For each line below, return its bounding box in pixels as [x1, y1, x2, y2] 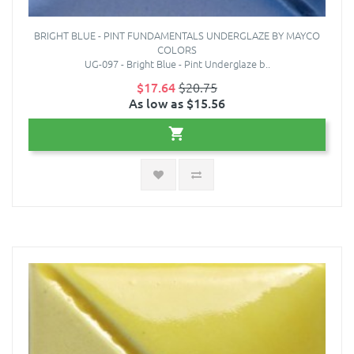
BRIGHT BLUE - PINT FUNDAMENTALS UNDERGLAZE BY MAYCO [34, 28, 320, 43]
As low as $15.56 [129, 94, 225, 112]
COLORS [157, 42, 197, 58]
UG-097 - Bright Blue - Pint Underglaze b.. [84, 56, 270, 72]
